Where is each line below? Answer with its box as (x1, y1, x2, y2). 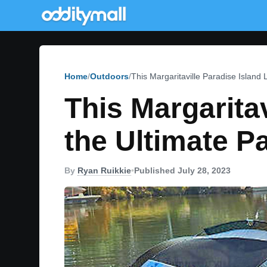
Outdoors (90, 72, 129, 81)
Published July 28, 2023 (134, 166, 231, 175)
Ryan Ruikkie (77, 166, 131, 175)
